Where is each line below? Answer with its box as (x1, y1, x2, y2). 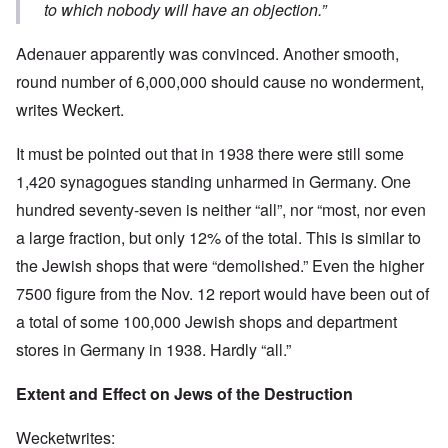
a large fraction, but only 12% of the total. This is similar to (16, 226, 421, 250)
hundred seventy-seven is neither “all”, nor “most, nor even (16, 198, 426, 222)
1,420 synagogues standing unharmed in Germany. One (16, 170, 411, 194)
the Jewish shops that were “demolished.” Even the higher (16, 254, 424, 278)
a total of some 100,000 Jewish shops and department (16, 310, 397, 334)
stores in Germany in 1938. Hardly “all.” (16, 338, 291, 362)
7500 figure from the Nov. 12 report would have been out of (16, 282, 429, 306)
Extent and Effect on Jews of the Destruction (16, 382, 353, 406)
